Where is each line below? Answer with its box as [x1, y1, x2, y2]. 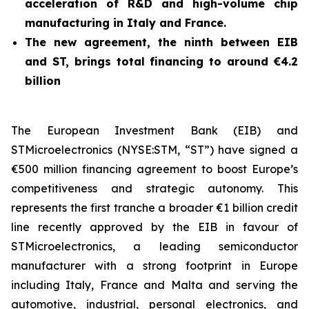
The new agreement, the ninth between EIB [25, 35, 298, 49]
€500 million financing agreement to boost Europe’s [11, 162, 298, 176]
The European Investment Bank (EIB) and [11, 123, 298, 137]
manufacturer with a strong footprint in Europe [11, 259, 298, 272]
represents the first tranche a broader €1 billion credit [11, 201, 298, 215]
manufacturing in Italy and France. [25, 16, 226, 30]
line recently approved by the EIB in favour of [11, 220, 298, 234]
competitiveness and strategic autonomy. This [11, 181, 298, 195]
